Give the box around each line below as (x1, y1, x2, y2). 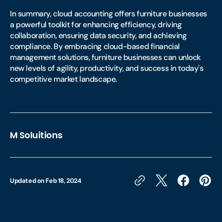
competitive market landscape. (10, 74, 117, 84)
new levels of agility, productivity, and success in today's (10, 63, 204, 73)
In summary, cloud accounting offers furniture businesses (10, 8, 207, 19)
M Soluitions (10, 129, 62, 141)
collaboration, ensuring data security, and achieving (10, 30, 187, 41)
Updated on (10, 176, 46, 185)
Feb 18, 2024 (46, 176, 81, 185)
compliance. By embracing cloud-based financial (10, 41, 180, 52)
